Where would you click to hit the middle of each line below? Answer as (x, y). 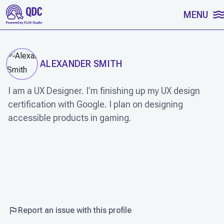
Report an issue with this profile (75, 210)
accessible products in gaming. (70, 118)
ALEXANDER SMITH (81, 64)
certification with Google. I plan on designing (95, 104)
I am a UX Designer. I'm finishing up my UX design (104, 91)
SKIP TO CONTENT (47, 13)
